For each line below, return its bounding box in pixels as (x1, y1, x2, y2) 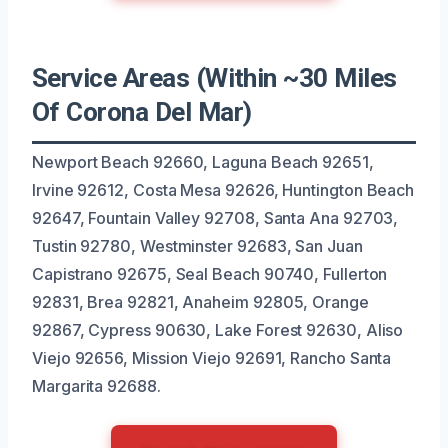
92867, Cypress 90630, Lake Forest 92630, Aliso (32, 319, 404, 340)
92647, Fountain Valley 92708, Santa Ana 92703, (32, 207, 399, 228)
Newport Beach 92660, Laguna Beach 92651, (32, 151, 374, 172)
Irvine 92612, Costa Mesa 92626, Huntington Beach (32, 179, 415, 200)
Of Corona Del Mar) (32, 96, 252, 127)
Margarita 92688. (32, 375, 161, 396)
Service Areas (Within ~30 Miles (32, 62, 397, 93)
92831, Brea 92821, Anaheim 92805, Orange (32, 291, 369, 312)
